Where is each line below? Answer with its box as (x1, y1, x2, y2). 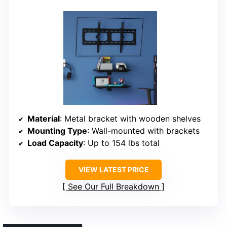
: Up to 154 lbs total (83, 138, 160, 148)
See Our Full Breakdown (68, 181, 159, 192)
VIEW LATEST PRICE (78, 165, 149, 174)
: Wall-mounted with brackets (87, 126, 200, 136)
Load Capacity (27, 138, 83, 148)
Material (27, 113, 60, 124)
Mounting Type (27, 126, 87, 136)
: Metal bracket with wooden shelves (60, 113, 201, 124)
